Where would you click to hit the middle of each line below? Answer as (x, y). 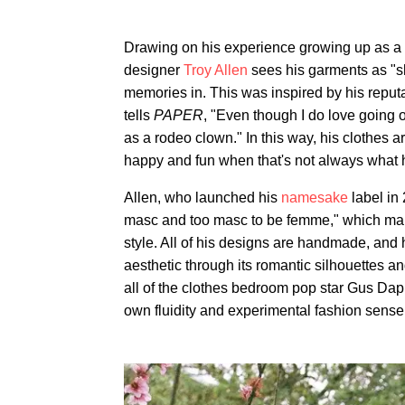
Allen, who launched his (202, 198)
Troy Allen (216, 70)
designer (154, 70)
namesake (315, 198)
